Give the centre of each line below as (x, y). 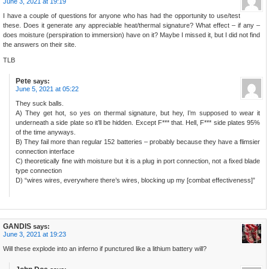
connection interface (45, 152)
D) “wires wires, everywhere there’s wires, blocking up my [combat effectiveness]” (135, 180)
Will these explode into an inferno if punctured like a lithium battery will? (105, 249)
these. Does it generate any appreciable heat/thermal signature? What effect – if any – (131, 26)
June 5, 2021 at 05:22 (47, 89)
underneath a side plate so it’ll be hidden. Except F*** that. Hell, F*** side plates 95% (138, 123)
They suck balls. (40, 104)
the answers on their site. (40, 45)
